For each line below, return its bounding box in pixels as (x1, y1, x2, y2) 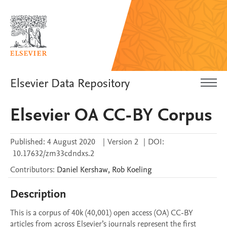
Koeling (127, 164, 152, 175)
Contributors (10, 164, 53, 175)
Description (10, 186, 66, 202)
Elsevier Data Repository (10, 75, 130, 91)
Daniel (57, 164, 78, 175)
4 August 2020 (47, 136, 95, 147)
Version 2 (107, 136, 138, 147)
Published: (10, 136, 45, 147)
